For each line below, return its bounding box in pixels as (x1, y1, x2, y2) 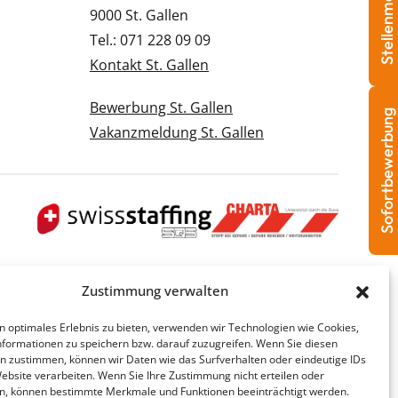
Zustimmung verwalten (82, 282, 229, 299)
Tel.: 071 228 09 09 (90, 29, 211, 50)
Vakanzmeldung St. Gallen (90, 122, 264, 142)
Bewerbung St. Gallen (90, 97, 233, 117)
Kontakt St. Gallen (90, 54, 209, 75)
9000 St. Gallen (90, 4, 188, 25)
